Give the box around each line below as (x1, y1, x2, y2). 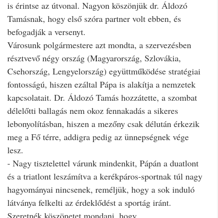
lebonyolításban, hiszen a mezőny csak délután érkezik (7, 117, 200, 129)
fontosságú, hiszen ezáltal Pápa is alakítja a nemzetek (7, 78, 196, 90)
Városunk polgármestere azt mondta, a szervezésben (7, 38, 191, 51)
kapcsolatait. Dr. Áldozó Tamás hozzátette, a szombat (7, 91, 197, 103)
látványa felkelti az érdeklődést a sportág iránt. (7, 196, 171, 208)
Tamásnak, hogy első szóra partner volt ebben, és (7, 12, 181, 24)
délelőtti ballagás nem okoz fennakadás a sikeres (7, 104, 178, 116)
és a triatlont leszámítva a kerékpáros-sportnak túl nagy (7, 170, 202, 182)
